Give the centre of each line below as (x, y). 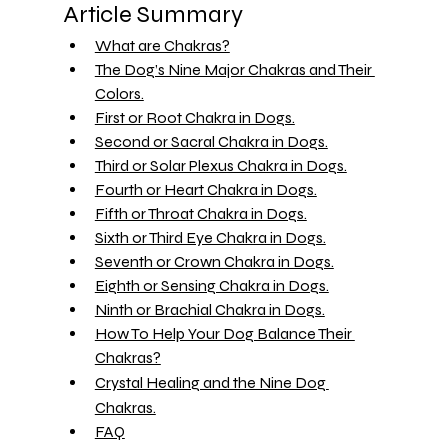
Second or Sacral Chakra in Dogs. (211, 141)
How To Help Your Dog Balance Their (224, 333)
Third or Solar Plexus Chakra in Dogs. (220, 165)
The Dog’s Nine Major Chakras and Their (234, 69)
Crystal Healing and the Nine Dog (211, 382)
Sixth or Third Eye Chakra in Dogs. (210, 237)
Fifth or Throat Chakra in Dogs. (200, 213)
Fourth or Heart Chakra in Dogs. (205, 189)
